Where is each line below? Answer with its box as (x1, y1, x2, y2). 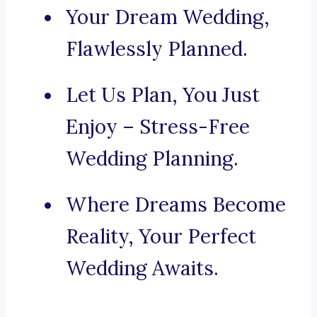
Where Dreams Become (66, 192, 286, 218)
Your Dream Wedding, (66, 4, 270, 30)
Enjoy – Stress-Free (66, 114, 250, 140)
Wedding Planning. (66, 146, 238, 172)
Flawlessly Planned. (66, 36, 248, 62)
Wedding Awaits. (66, 255, 219, 282)
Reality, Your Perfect (66, 224, 256, 250)
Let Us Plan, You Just (66, 82, 260, 108)
